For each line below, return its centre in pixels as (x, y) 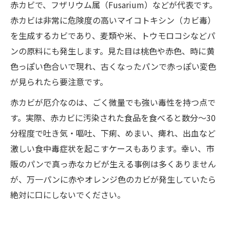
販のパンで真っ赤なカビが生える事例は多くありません (113, 164)
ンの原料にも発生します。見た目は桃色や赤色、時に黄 (112, 51)
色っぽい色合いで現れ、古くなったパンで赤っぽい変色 (113, 66)
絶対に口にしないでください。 (68, 195)
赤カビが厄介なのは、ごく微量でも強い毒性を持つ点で (113, 102)
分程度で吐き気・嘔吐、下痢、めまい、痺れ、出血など (113, 133)
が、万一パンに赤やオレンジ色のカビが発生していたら (113, 179)
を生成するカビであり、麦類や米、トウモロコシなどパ (113, 35)
